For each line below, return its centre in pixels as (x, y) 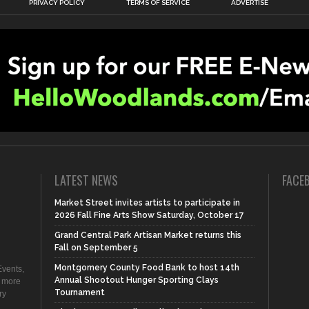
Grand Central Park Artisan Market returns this (148, 236)
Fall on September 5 (96, 248)
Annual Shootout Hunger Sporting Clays (137, 280)
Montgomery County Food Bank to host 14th (147, 268)
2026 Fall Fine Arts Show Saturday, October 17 (149, 216)
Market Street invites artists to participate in (147, 203)
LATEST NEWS (86, 180)
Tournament (80, 293)
